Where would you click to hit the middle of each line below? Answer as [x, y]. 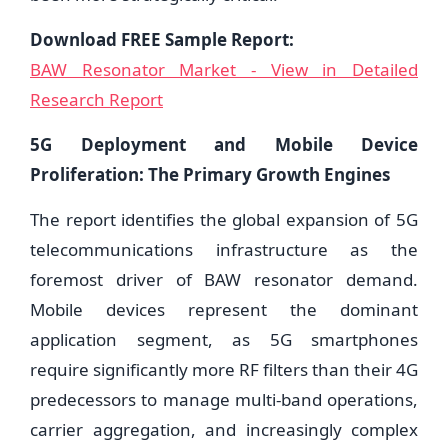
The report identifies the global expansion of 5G [224, 219]
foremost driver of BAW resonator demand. [224, 279]
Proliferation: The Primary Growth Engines [210, 174]
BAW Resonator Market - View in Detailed [224, 69]
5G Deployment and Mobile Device [224, 144]
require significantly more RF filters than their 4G [224, 369]
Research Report [96, 99]
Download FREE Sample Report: [162, 39]
